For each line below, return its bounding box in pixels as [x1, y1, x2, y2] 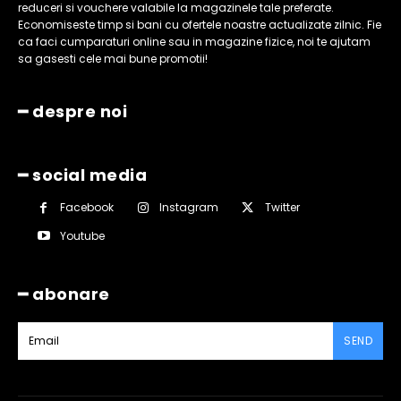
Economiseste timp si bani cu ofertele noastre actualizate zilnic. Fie [18, 16, 381, 32]
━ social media [18, 163, 147, 186]
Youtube [60, 227, 106, 243]
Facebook [60, 200, 115, 216]
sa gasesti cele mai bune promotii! [18, 50, 208, 66]
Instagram [159, 200, 219, 216]
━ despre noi [18, 99, 127, 123]
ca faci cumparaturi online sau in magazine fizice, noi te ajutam [18, 33, 371, 49]
